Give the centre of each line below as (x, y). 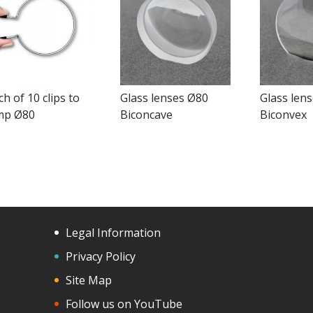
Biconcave (146, 114)
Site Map (89, 280)
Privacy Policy (101, 256)
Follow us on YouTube (124, 304)
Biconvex (283, 114)
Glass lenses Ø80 (164, 97)
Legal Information (114, 232)
